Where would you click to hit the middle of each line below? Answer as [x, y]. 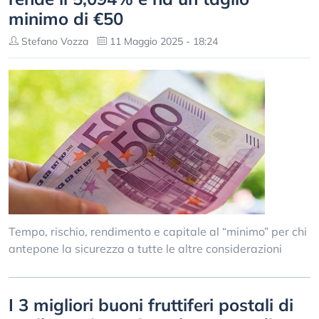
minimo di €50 [66, 19]
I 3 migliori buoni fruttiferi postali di [151, 305]
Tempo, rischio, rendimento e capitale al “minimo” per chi [158, 231]
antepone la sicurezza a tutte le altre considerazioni [145, 249]
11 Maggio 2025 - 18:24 [162, 41]
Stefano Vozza [53, 41]
